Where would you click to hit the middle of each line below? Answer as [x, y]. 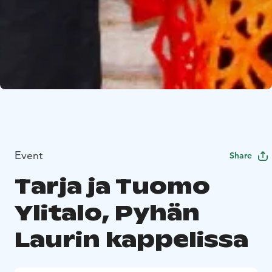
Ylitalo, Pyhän [107, 213]
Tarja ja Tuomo [112, 186]
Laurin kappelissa [131, 240]
